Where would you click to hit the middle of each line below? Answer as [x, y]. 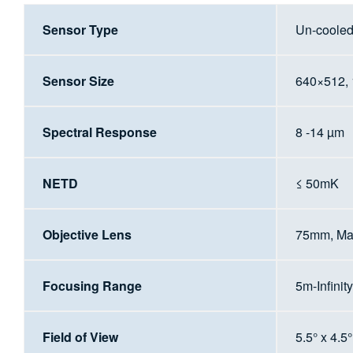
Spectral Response [99, 132]
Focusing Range [92, 285]
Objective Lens [87, 234]
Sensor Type [80, 29]
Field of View [80, 336]
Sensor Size [78, 80]
